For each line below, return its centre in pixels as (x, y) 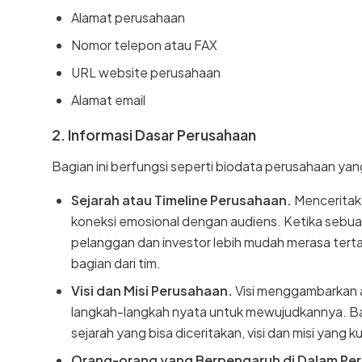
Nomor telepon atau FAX (144, 44)
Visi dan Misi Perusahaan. (152, 290)
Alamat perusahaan (128, 17)
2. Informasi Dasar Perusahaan (154, 134)
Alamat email (108, 99)
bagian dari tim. (116, 263)
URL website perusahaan (146, 72)
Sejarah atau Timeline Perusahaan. (181, 200)
